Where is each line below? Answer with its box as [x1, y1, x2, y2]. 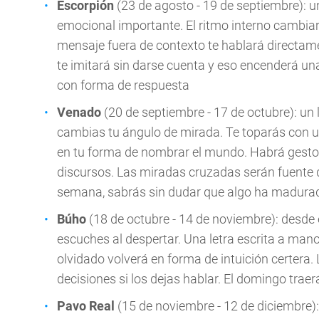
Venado [57, 105, 104, 120]
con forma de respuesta [57, 78, 189, 93]
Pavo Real [57, 298, 115, 313]
